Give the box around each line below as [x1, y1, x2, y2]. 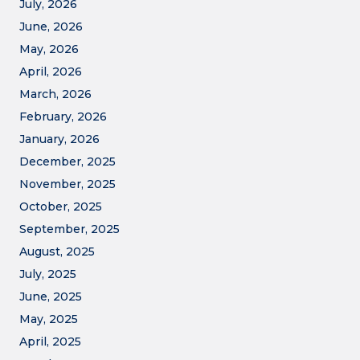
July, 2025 [19, 267, 76, 281]
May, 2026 [19, 42, 79, 56]
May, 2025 [19, 312, 78, 326]
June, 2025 [19, 289, 82, 304]
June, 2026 [19, 19, 83, 34]
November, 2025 [19, 177, 116, 191]
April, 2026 [19, 64, 82, 79]
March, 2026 [19, 87, 92, 101]
